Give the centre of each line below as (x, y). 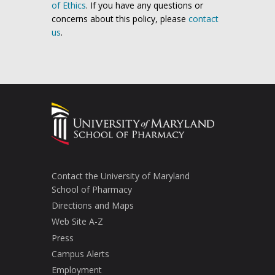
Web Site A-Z (77, 222)
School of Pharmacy (92, 190)
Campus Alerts (80, 254)
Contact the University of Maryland (121, 176)
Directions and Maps (93, 206)
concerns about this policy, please (120, 19)
